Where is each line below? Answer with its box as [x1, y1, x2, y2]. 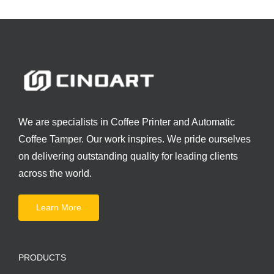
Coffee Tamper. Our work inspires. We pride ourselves [18, 134, 251, 145]
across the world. [18, 168, 92, 179]
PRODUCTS [18, 253, 66, 263]
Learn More [36, 202, 81, 213]
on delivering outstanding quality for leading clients [18, 151, 238, 162]
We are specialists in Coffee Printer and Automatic [18, 117, 235, 128]
